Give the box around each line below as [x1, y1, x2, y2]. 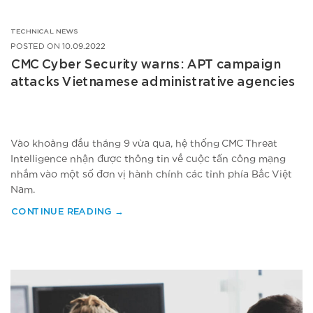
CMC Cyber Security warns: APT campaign [10, 59, 280, 72]
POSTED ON [10, 43, 62, 51]
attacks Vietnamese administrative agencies [10, 76, 295, 89]
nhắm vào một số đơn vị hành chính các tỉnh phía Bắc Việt [10, 169, 292, 180]
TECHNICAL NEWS [10, 28, 78, 36]
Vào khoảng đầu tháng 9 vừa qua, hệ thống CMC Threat [10, 138, 277, 149]
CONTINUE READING [10, 207, 115, 217]
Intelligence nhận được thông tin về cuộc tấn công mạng [10, 154, 286, 164]
